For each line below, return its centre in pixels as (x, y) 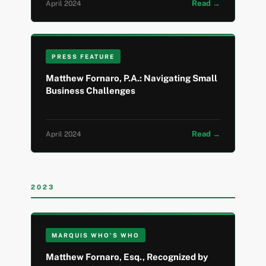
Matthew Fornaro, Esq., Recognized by (127, 257)
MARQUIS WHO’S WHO (96, 235)
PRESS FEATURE (83, 57)
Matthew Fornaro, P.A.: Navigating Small (132, 78)
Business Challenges (91, 91)
